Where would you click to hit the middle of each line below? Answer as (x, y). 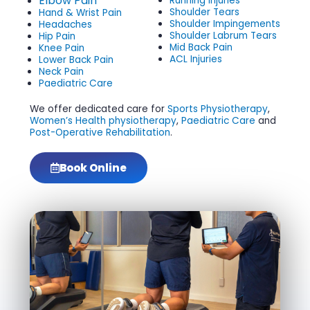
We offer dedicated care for (98, 109)
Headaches (66, 24)
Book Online (93, 167)
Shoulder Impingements (225, 24)
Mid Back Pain (201, 47)
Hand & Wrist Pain (81, 12)
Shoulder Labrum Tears (223, 35)
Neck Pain (62, 71)
